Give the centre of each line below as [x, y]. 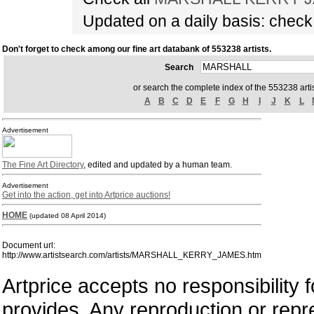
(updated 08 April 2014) [68, 216]
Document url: [29, 245]
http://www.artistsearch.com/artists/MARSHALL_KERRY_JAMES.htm [132, 255]
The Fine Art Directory [43, 165]
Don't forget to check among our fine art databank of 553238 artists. [137, 49]
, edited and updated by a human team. [158, 165]
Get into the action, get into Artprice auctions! [86, 195]
